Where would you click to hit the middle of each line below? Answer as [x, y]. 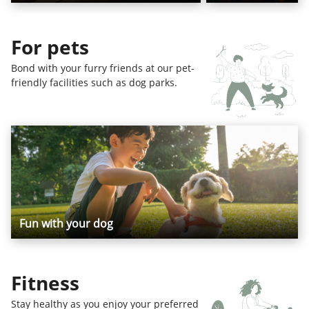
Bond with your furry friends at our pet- [103, 68]
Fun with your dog [66, 223]
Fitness [45, 282]
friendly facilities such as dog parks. [94, 82]
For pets [50, 47]
